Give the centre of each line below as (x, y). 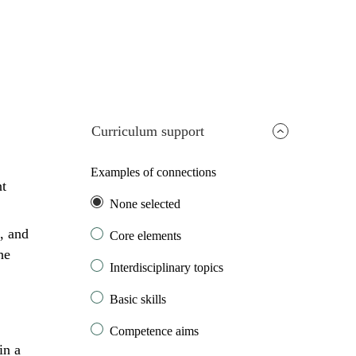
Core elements (146, 236)
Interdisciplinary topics (167, 268)
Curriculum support (148, 132)
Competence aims (155, 331)
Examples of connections (154, 172)
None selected (145, 204)
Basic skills (138, 300)
